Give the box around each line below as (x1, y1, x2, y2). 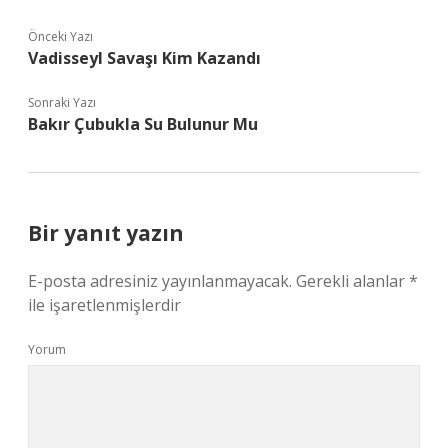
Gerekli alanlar (296, 270, 409, 292)
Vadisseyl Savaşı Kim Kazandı (28, 47, 261, 69)
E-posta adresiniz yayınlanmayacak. (28, 270, 292, 292)
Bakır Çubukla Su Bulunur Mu (28, 113, 258, 135)
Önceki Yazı (28, 28, 93, 45)
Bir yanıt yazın (28, 219, 184, 247)
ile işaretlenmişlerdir (28, 294, 181, 316)
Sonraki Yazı (28, 94, 96, 111)
